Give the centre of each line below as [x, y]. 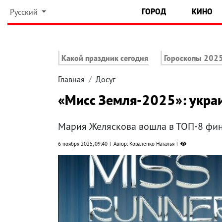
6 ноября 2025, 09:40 [83, 144]
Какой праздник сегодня [105, 58]
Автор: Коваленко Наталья [144, 144]
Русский [25, 12]
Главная [71, 80]
